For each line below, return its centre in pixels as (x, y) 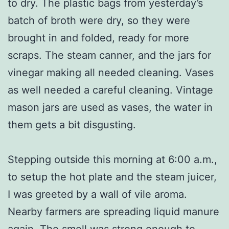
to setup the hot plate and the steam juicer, (112, 177)
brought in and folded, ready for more (98, 38)
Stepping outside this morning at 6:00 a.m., (112, 159)
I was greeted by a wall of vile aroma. (97, 194)
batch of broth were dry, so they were (99, 20)
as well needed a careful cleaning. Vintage (110, 90)
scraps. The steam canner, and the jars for (109, 55)
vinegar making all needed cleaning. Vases (111, 72)
